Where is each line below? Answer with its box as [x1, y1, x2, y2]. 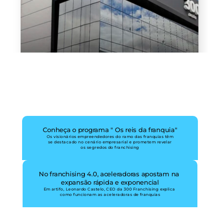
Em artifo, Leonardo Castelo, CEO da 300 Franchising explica [43, 187, 175, 192]
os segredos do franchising [81, 145, 139, 150]
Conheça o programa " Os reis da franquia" [43, 126, 177, 134]
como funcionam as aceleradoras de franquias [59, 192, 161, 197]
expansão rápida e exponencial [61, 178, 159, 186]
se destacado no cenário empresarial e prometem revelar [48, 139, 172, 144]
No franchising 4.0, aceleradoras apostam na [39, 170, 180, 178]
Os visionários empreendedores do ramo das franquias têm [46, 134, 174, 139]
